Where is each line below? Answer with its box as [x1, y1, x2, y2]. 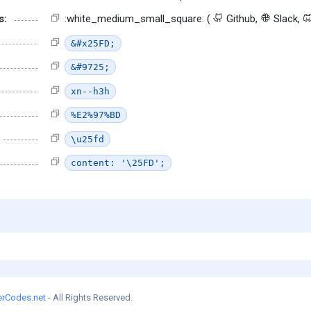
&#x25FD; [71, 37, 115, 49]
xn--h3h [71, 85, 110, 96]
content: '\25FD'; [71, 158, 165, 169]
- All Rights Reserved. [46, 292, 133, 303]
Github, [224, 12, 260, 26]
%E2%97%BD [71, 110, 121, 121]
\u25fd [71, 133, 104, 144]
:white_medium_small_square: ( [65, 12, 213, 26]
